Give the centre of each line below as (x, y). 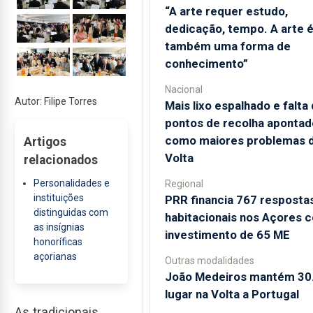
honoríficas (58, 242)
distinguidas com (71, 213)
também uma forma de (227, 46)
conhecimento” (206, 63)
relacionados (60, 160)
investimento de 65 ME (227, 234)
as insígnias (59, 227)
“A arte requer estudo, (226, 11)
